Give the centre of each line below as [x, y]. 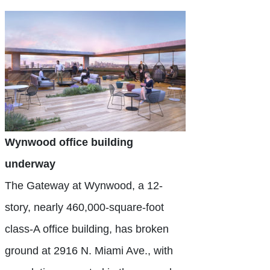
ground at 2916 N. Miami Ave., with [89, 251]
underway [30, 164]
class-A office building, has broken [87, 229]
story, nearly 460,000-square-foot [84, 207]
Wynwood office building [69, 142]
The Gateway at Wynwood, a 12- [84, 186]
